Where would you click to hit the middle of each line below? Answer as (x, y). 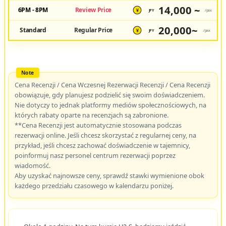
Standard (33, 30)
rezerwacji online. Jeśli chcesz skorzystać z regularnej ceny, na (105, 135)
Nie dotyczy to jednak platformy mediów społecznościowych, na (110, 105)
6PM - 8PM (33, 10)
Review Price (93, 10)
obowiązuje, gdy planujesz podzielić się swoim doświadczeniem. (109, 95)
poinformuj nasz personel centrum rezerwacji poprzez (95, 156)
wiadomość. (32, 166)
